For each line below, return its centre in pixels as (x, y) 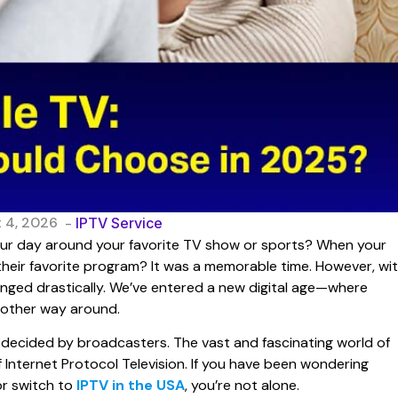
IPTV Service (119, 223)
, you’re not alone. (242, 386)
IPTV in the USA (131, 386)
